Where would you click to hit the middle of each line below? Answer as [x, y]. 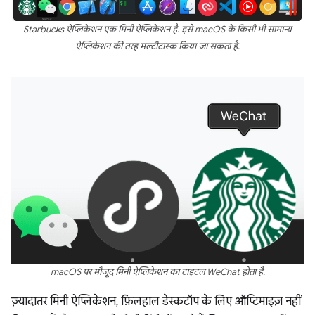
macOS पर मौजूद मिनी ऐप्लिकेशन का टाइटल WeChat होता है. [157, 272]
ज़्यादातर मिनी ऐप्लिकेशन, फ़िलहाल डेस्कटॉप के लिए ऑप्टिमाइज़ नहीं [156, 302]
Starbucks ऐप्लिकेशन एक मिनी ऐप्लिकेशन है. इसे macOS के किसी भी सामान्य [157, 29]
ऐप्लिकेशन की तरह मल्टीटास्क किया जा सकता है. [157, 46]
